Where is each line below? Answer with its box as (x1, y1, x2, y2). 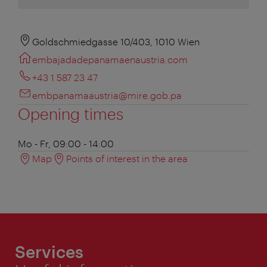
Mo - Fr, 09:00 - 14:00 (18, 137, 114, 149)
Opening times (18, 104, 123, 123)
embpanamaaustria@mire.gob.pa (32, 89, 182, 101)
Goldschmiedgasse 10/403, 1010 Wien (32, 35, 200, 47)
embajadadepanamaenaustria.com (32, 53, 188, 65)
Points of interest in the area (66, 152, 188, 164)
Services (15, 241, 83, 261)
